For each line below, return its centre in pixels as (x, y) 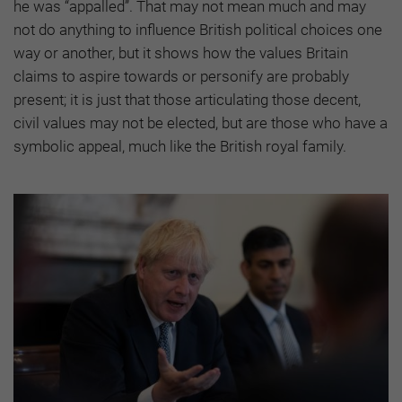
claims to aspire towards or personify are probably (181, 77)
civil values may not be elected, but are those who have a (201, 123)
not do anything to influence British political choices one (198, 30)
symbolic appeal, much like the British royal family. (180, 147)
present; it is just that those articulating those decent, (187, 100)
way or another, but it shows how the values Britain (181, 53)
